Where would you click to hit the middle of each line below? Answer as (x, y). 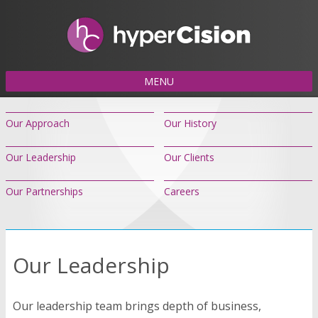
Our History (190, 124)
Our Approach (38, 124)
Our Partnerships (44, 192)
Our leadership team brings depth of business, (137, 306)
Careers (182, 192)
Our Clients (189, 158)
